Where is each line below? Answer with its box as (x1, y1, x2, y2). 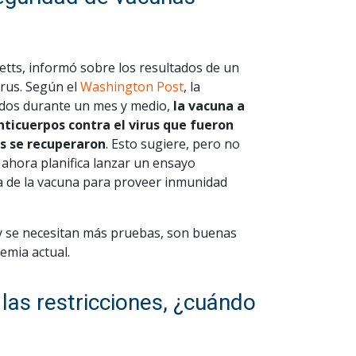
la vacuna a (173, 96, 245, 114)
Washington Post (80, 77, 184, 95)
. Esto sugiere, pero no (106, 134, 240, 153)
